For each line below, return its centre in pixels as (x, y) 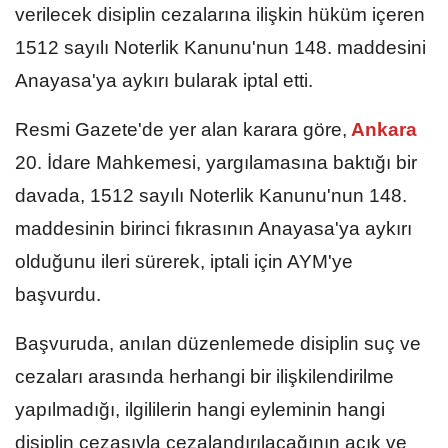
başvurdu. (58, 294)
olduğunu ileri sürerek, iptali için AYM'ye (184, 261)
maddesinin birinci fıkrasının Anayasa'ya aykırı (213, 228)
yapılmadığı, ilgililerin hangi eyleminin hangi (200, 409)
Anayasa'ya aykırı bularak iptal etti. (164, 80)
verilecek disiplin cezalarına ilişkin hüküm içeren (220, 14)
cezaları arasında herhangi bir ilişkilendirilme (204, 376)
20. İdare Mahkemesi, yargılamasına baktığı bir (216, 162)
